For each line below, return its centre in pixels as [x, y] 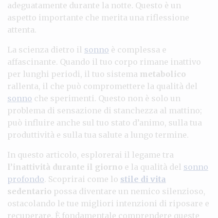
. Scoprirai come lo [82, 179]
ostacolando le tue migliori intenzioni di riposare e [108, 203]
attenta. [22, 29]
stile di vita [143, 179]
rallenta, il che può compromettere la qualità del [102, 86]
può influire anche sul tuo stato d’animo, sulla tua [105, 122]
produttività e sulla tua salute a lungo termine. [98, 135]
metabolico [163, 74]
